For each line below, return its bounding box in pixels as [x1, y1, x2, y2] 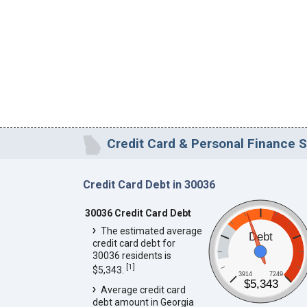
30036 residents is [92, 249, 171, 261]
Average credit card [100, 284, 186, 296]
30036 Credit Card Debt [84, 207, 191, 219]
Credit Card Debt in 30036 [82, 178, 215, 192]
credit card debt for [92, 237, 175, 249]
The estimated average [100, 225, 202, 236]
